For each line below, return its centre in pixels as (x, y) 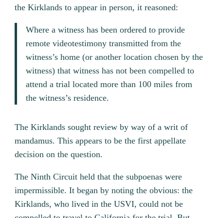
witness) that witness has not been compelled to (110, 71)
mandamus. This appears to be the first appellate (100, 140)
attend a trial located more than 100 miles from (109, 84)
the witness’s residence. (67, 98)
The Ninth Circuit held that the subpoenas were (99, 176)
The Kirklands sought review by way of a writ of (101, 127)
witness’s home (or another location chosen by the (114, 57)
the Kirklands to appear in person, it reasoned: (97, 8)
